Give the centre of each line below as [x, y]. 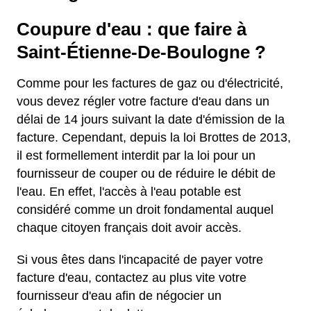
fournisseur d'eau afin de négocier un [119, 296]
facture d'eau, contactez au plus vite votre [132, 278]
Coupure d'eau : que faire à [132, 29]
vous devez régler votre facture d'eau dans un [143, 101]
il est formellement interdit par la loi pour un [136, 155]
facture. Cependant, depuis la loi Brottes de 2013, [154, 137]
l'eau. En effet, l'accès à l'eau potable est [129, 192]
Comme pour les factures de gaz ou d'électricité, [150, 83]
